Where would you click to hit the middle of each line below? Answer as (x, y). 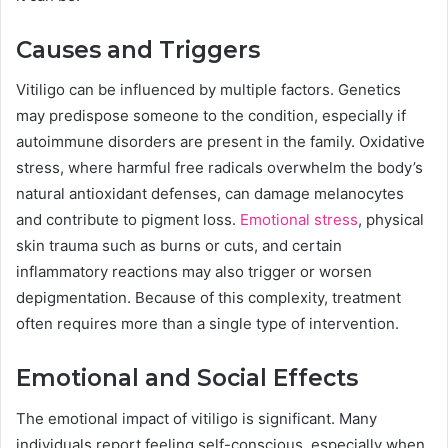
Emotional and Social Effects (187, 378)
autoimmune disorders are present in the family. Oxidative (220, 142)
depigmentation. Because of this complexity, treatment (208, 298)
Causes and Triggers (138, 49)
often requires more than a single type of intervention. (207, 324)
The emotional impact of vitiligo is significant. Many (196, 418)
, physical (391, 220)
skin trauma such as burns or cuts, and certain (179, 246)
